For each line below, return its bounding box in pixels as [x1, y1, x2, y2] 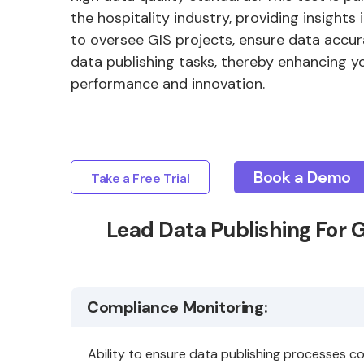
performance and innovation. [71, 74, 265, 93]
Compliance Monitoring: [87, 297, 268, 318]
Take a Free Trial [91, 170, 190, 187]
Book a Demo [253, 167, 351, 188]
